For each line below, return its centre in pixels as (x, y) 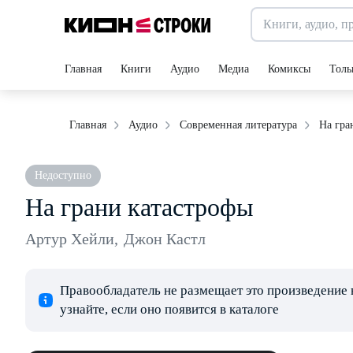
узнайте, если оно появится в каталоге (169, 309)
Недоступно (63, 175)
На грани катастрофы (139, 207)
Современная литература (238, 125)
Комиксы (289, 69)
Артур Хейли (70, 239)
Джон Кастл (165, 239)
